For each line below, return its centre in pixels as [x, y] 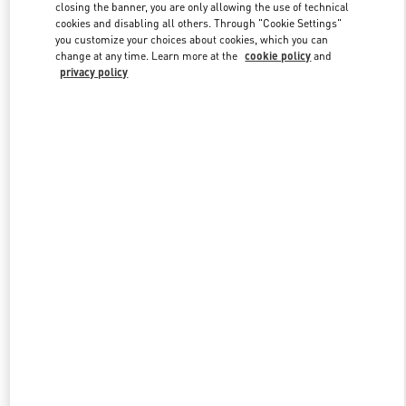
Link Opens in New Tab [290, 55]
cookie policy [278, 56]
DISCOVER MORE [203, 158]
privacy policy [94, 72]
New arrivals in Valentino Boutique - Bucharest [203, 255]
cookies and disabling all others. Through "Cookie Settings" [199, 24]
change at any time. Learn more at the [148, 56]
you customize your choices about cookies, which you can [192, 40]
